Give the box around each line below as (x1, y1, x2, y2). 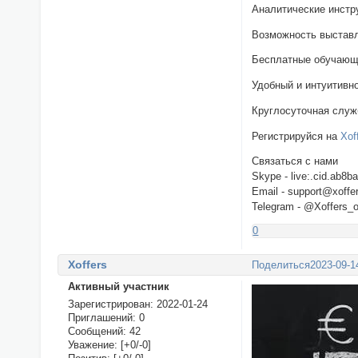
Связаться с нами (252, 155, 339, 168)
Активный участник (67, 280, 169, 292)
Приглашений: (67, 311, 136, 324)
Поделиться (252, 259, 311, 272)
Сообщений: (67, 324, 126, 337)
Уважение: (67, 338, 117, 351)
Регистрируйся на (252, 129, 341, 142)
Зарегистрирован (67, 297, 150, 310)
